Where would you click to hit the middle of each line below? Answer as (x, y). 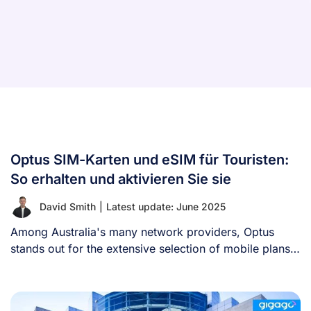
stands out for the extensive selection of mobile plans (150, 248)
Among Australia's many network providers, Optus (142, 232)
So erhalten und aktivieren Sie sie (121, 179)
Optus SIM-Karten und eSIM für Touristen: (150, 159)
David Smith (68, 206)
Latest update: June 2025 (166, 206)
